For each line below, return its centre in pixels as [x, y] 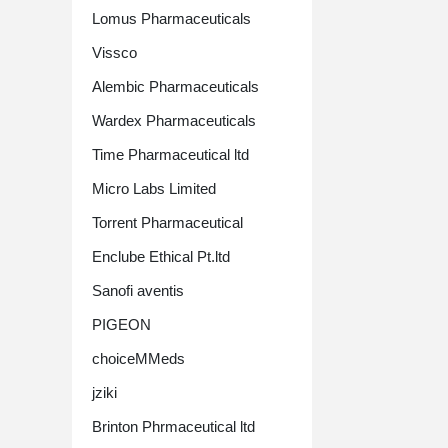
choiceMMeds [138, 358]
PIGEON [121, 324]
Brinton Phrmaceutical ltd [173, 426]
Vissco [114, 52]
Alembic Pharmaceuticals [175, 86]
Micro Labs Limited [154, 188]
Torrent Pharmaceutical [167, 222]
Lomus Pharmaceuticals [171, 18]
